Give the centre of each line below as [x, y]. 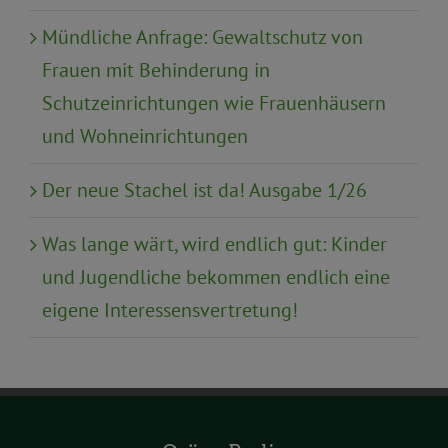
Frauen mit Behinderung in [156, 70]
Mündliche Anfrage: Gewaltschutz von [202, 37]
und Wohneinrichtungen [145, 136]
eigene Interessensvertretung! [170, 310]
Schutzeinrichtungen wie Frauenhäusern [214, 103]
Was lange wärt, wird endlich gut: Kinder [214, 244]
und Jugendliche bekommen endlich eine [216, 277]
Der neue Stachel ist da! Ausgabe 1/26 [204, 190]
